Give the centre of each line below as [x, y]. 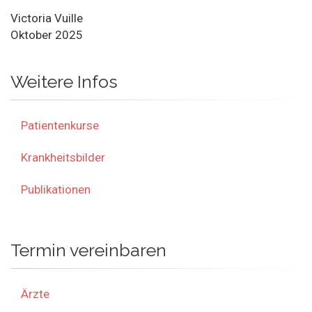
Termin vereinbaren [88, 250]
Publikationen [56, 189]
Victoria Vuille [47, 18]
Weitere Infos [64, 81]
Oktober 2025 [47, 34]
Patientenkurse [60, 125]
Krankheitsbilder [63, 157]
